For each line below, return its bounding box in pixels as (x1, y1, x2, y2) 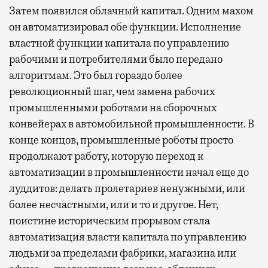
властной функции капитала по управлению (9, 36, 229, 50)
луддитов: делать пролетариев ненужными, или (9, 181, 245, 195)
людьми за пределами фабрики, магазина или (9, 246, 236, 260)
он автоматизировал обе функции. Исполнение (9, 20, 241, 33)
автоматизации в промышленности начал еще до (9, 165, 249, 179)
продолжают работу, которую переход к (9, 149, 203, 163)
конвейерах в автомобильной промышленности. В (9, 117, 254, 130)
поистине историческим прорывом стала (9, 214, 210, 227)
